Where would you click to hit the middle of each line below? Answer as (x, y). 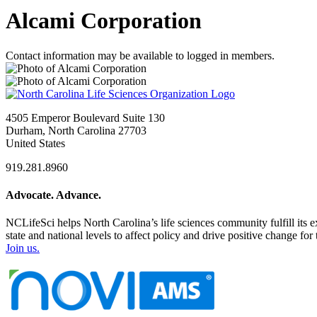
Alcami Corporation (104, 21)
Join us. (23, 248)
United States (35, 143)
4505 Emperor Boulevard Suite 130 (85, 117)
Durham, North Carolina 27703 (76, 130)
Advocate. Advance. (53, 195)
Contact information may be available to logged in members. (140, 55)
